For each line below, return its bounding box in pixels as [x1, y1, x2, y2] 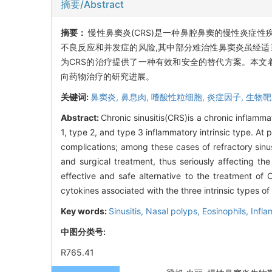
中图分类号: [61, 226, 107, 237]
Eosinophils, [202, 205, 251, 216]
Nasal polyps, [146, 205, 202, 216]
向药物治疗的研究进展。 [61, 70, 154, 81]
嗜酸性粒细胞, [151, 91, 207, 102]
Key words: [61, 205, 109, 216]
